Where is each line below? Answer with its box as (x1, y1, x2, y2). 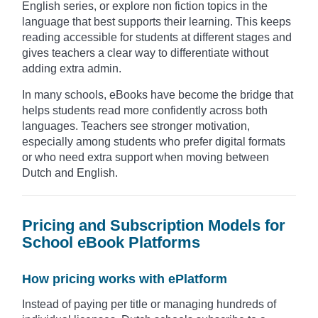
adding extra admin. (22, 62, 121, 75)
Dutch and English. (22, 167, 118, 180)
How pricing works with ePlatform (22, 272, 227, 287)
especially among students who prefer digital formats (22, 136, 285, 148)
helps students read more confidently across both (22, 104, 268, 117)
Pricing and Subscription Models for (22, 216, 285, 235)
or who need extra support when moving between (22, 151, 269, 164)
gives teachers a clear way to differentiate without (22, 47, 268, 60)
